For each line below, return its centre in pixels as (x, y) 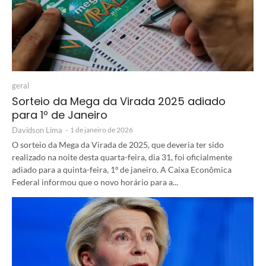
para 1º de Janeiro (60, 115)
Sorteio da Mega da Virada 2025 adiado (119, 101)
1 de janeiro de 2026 (102, 129)
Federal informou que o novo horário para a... (95, 182)
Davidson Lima (37, 130)
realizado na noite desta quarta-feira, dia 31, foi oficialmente (122, 157)
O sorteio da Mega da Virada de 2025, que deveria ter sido (118, 144)
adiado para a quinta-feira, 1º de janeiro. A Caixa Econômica (122, 169)
